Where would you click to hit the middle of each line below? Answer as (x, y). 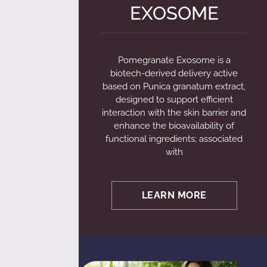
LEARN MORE (174, 195)
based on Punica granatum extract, (174, 87)
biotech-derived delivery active (174, 74)
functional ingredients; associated (174, 139)
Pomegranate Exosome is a (174, 60)
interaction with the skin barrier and (174, 113)
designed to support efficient (174, 100)
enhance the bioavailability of (174, 126)
